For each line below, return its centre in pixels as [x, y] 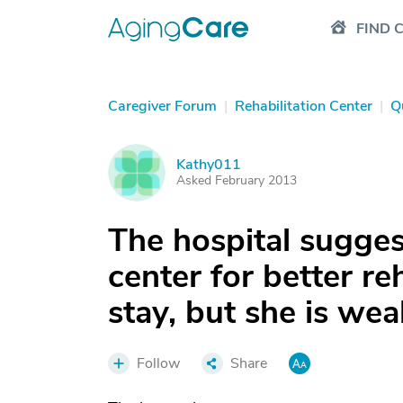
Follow [158, 363]
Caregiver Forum [162, 106]
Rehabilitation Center [304, 106]
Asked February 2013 [237, 180]
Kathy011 [209, 165]
